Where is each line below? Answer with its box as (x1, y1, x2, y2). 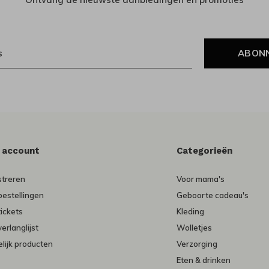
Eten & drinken (177, 255, 231, 265)
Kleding (177, 207, 205, 217)
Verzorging (177, 239, 218, 249)
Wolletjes (177, 223, 213, 233)
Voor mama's (177, 174, 225, 184)
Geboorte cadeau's (177, 190, 249, 201)
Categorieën (177, 145, 233, 157)
